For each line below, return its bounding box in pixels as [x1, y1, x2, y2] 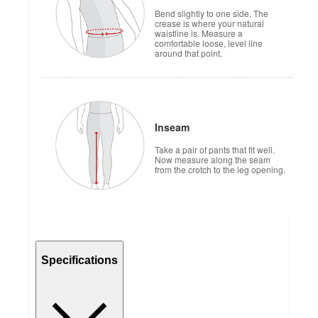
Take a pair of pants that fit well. [155, 143, 275, 156]
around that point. [155, 47, 222, 60]
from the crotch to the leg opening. [155, 163, 285, 176]
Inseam [155, 120, 190, 135]
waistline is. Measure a [155, 27, 243, 40]
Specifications [41, 253, 118, 266]
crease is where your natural [155, 17, 264, 30]
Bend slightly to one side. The [155, 7, 268, 20]
